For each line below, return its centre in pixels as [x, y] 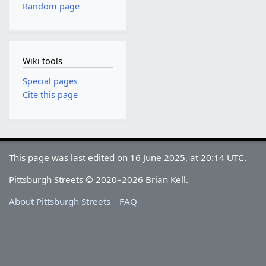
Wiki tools [42, 61]
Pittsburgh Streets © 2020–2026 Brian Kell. [99, 179]
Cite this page [50, 95]
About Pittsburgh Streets [60, 202]
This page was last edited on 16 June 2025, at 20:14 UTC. [128, 157]
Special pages [50, 81]
